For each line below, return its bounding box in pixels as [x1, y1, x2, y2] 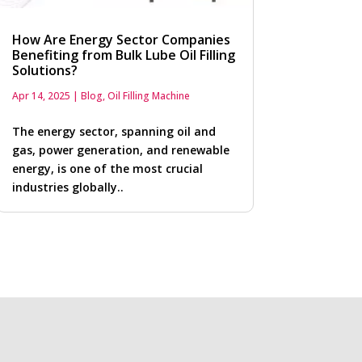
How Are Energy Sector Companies [11, 31, 230, 49]
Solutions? [11, 61, 78, 80]
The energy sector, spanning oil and [11, 124, 216, 140]
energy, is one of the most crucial [11, 161, 203, 177]
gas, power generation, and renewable [11, 142, 229, 158]
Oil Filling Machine [107, 89, 190, 103]
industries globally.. [11, 179, 124, 196]
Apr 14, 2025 [11, 89, 70, 103]
